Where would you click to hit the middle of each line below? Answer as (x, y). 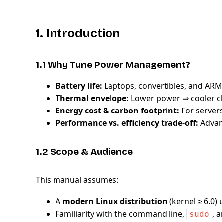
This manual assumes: (77, 180)
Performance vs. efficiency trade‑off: (127, 123)
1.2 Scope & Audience (84, 152)
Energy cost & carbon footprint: (117, 110)
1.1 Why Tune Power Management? (113, 65)
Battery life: (79, 85)
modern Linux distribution (115, 201)
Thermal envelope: (92, 98)
